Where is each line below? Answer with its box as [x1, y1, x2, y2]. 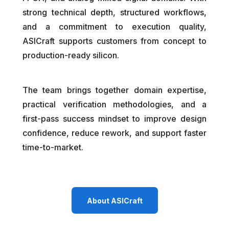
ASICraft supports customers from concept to [22, 36, 207, 47]
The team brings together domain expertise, [22, 85, 207, 96]
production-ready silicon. [22, 50, 119, 61]
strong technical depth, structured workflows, [22, 7, 207, 18]
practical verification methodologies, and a [22, 99, 207, 110]
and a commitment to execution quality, [22, 21, 207, 32]
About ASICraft [86, 196, 143, 205]
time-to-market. [22, 142, 83, 153]
